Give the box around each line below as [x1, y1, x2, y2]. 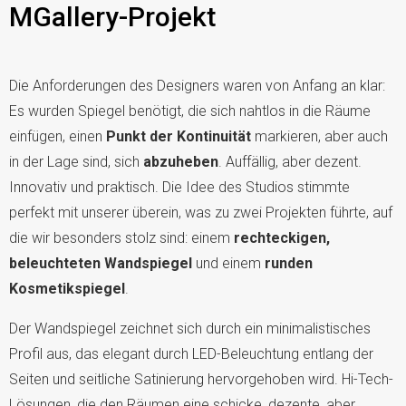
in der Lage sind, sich [9, 152, 143, 170]
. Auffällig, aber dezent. [218, 152, 362, 170]
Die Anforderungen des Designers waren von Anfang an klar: [9, 76, 385, 94]
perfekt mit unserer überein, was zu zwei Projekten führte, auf [9, 203, 392, 221]
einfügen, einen [9, 127, 106, 145]
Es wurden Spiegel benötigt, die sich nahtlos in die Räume [9, 101, 371, 120]
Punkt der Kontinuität [106, 127, 251, 145]
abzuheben [143, 152, 218, 170]
